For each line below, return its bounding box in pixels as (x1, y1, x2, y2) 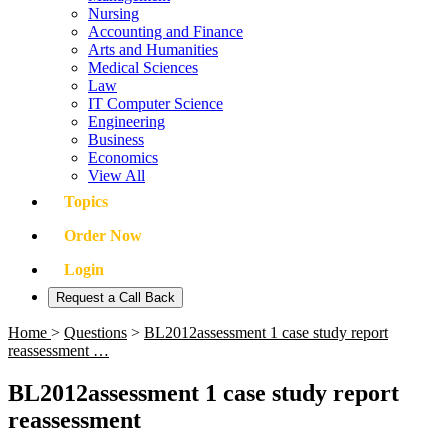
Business (88, 131, 144, 148)
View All (88, 167, 145, 184)
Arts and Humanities (88, 41, 218, 58)
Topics (64, 193, 108, 210)
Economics (88, 149, 158, 166)
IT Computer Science (88, 95, 223, 112)
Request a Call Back (56, 290, 175, 305)
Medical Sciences (88, 59, 198, 76)
